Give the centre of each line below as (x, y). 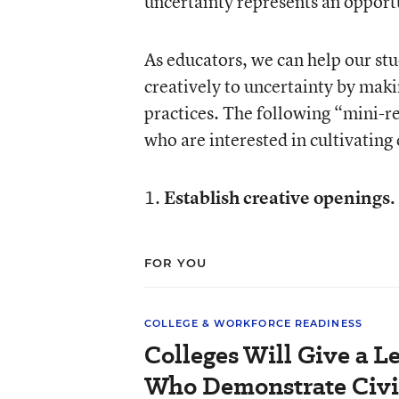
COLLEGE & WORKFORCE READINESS (253, 323)
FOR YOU (175, 263)
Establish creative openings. (279, 197)
